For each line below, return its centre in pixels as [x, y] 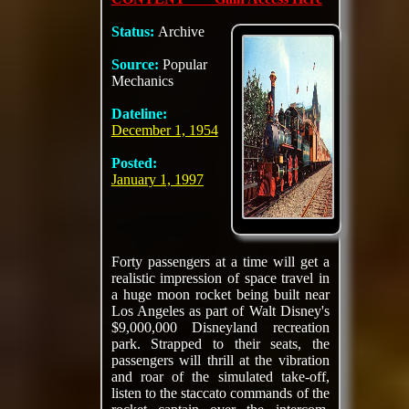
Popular [184, 64]
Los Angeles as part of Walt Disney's [220, 311]
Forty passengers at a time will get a [220, 262]
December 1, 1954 [164, 130]
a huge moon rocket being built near [220, 294]
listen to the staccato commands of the [220, 393]
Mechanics [142, 81]
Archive [181, 31]
